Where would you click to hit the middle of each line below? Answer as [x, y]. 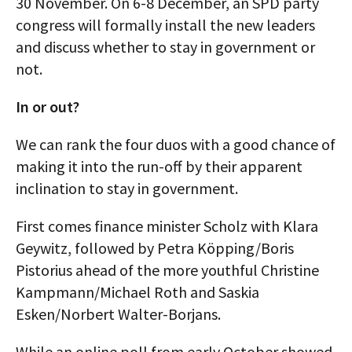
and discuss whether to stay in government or [165, 47]
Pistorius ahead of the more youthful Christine [167, 270]
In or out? [48, 106]
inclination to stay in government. [127, 188]
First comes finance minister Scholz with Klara [167, 226]
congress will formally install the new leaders [165, 25]
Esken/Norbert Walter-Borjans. [118, 314]
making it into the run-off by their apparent [159, 166]
